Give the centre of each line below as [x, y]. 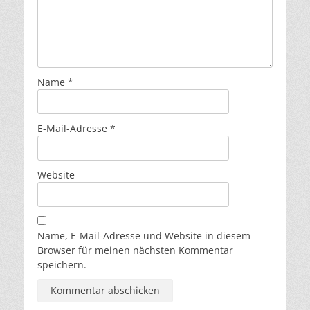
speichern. [62, 265]
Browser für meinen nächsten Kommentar [135, 250]
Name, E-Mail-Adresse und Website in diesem [144, 236]
